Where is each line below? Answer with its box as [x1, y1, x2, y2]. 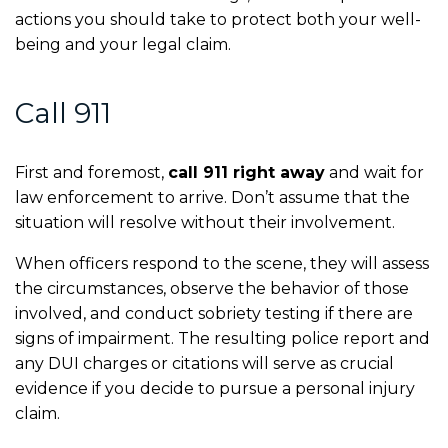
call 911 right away [168, 162, 325, 182]
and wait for [325, 162, 424, 182]
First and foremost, [15, 162, 168, 182]
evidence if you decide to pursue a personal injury [15, 378, 415, 398]
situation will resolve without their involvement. [15, 212, 395, 232]
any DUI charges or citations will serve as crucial [15, 353, 394, 373]
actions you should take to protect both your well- [15, 9, 421, 29]
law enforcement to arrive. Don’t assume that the [15, 187, 410, 207]
